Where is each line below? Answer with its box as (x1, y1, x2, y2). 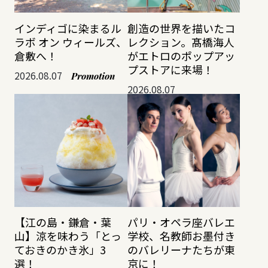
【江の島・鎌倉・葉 (14, 214, 111, 230)
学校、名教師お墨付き (127, 227, 235, 243)
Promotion (71, 69, 115, 82)
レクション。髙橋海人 (127, 33, 234, 50)
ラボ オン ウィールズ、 (14, 33, 127, 50)
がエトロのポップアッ (127, 47, 235, 63)
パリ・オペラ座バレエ (127, 214, 235, 230)
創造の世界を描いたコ (127, 20, 235, 36)
